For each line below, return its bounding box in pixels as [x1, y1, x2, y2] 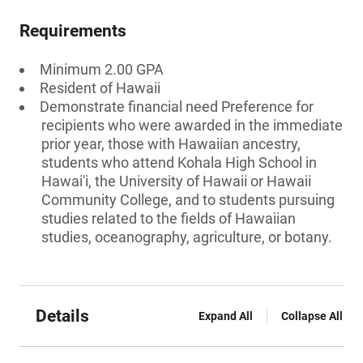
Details [36, 306, 89, 326]
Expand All [199, 310, 253, 322]
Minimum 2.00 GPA [40, 61, 164, 78]
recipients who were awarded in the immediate [41, 117, 343, 134]
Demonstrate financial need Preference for [40, 98, 314, 115]
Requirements [19, 21, 126, 41]
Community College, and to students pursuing [41, 191, 335, 208]
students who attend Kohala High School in [41, 154, 317, 171]
